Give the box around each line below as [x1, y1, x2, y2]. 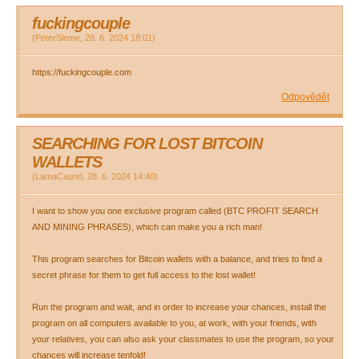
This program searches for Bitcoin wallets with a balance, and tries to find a [32, 254, 322, 264]
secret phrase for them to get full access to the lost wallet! [32, 270, 256, 280]
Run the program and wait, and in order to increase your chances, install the [32, 302, 326, 312]
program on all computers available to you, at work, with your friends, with [32, 318, 317, 328]
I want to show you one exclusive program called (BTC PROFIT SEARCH [32, 206, 318, 216]
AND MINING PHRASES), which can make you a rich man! [32, 222, 262, 232]
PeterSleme [35, 33, 80, 42]
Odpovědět [281, 91, 329, 103]
